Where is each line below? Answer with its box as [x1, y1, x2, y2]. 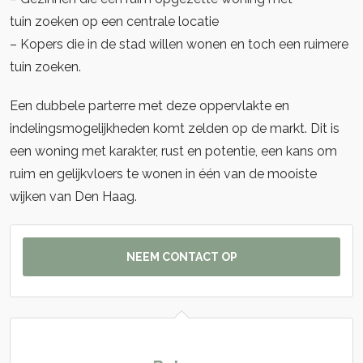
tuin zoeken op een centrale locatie [10, 14, 219, 29]
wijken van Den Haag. [10, 189, 137, 204]
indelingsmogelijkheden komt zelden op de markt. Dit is [10, 121, 340, 136]
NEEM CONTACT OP [126, 250, 237, 263]
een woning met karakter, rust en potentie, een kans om [10, 143, 337, 159]
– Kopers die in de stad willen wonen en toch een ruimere [10, 36, 348, 52]
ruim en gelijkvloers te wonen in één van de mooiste [10, 166, 317, 181]
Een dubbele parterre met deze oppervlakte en [10, 98, 289, 113]
